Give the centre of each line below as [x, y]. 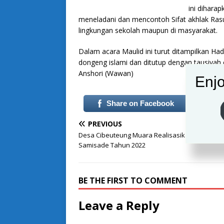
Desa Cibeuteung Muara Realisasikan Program [149, 135]
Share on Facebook [140, 103]
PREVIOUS [105, 124]
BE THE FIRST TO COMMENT [133, 181]
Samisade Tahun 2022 [112, 145]
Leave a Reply [119, 205]
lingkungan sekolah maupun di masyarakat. [148, 30]
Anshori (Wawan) [106, 73]
